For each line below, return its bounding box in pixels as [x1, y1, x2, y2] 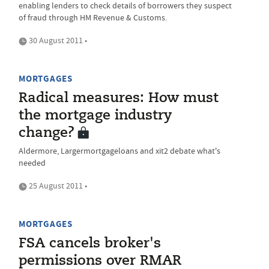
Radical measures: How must [19, 92, 219, 105]
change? [19, 127, 74, 140]
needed [19, 157, 46, 168]
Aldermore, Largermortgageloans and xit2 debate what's [19, 145, 220, 156]
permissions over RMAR [19, 255, 181, 268]
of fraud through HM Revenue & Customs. [19, 12, 167, 23]
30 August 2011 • [27, 35, 87, 46]
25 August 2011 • [27, 180, 87, 191]
